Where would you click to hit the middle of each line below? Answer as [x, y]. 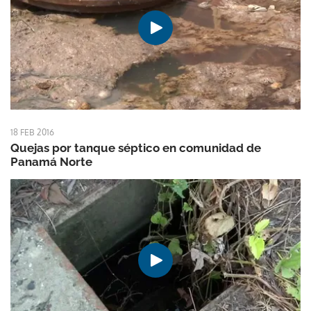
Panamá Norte [51, 161]
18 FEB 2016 [32, 132]
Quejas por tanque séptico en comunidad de [136, 148]
